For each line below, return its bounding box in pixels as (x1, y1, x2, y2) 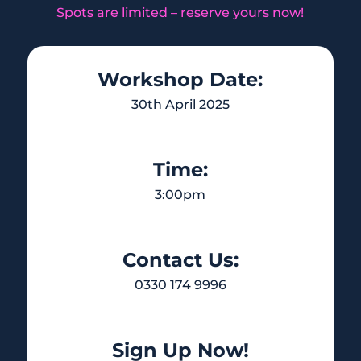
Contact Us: (122, 247, 239, 272)
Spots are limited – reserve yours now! (56, 4, 305, 20)
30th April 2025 (131, 96, 230, 112)
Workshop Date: (98, 67, 263, 91)
